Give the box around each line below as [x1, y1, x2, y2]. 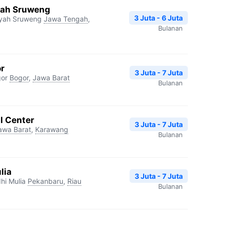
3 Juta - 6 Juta [134, 14, 183, 22]
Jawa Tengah [44, 15, 88, 23]
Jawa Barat [33, 73, 70, 82]
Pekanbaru [28, 176, 63, 185]
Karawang [35, 125, 68, 134]
